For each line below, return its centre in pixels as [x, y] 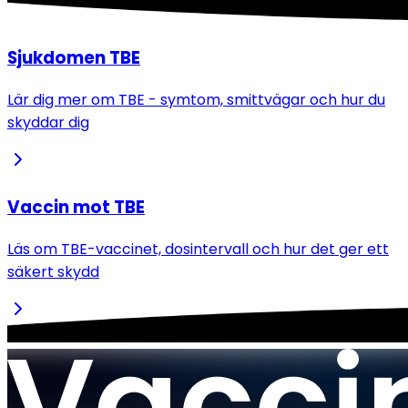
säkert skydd [53, 271]
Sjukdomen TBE [74, 58]
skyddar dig [48, 123]
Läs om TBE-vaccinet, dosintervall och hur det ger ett [198, 249]
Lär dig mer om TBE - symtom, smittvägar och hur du [196, 100]
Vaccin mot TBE [76, 207]
